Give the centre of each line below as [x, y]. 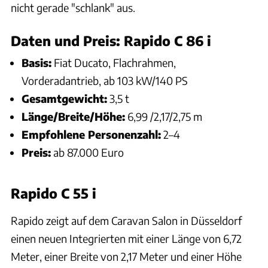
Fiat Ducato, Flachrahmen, [114, 62]
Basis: [36, 62]
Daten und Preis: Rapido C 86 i [111, 40]
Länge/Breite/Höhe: [73, 116]
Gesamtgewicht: [64, 98]
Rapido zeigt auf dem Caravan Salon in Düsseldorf [126, 221]
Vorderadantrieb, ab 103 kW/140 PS [105, 80]
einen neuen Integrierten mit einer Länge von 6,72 [126, 239]
